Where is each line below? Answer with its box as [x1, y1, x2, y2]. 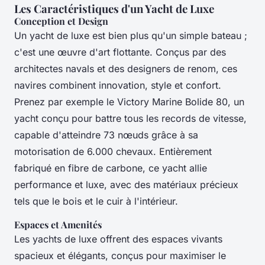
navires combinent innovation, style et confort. [14, 79, 221, 91]
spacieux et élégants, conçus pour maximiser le [14, 249, 226, 261]
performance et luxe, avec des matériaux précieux [14, 178, 238, 190]
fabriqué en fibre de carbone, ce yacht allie [14, 161, 207, 174]
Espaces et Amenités [14, 218, 102, 231]
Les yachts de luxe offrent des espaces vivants [14, 232, 222, 245]
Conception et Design [14, 14, 108, 27]
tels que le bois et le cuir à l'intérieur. [14, 195, 178, 207]
